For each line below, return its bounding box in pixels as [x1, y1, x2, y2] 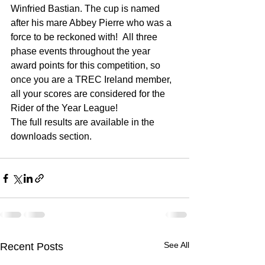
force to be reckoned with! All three [11, 32, 160, 42]
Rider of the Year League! [11, 103, 118, 113]
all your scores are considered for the [11, 89, 167, 99]
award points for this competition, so [11, 60, 163, 70]
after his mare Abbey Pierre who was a [11, 18, 174, 28]
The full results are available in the [11, 117, 157, 127]
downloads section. [11, 131, 92, 141]
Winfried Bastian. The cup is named [11, 4, 162, 14]
